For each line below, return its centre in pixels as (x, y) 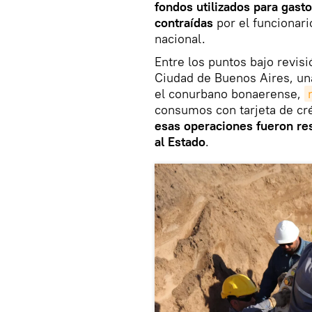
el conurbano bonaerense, (229, 93)
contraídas (186, 22)
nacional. (180, 38)
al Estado (180, 141)
